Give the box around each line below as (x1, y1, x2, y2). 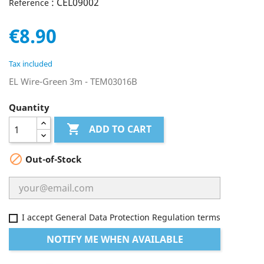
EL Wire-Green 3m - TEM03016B (9, 75, 137, 87)
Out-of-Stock (23, 153, 81, 166)
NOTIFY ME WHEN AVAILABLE (46, 233, 183, 246)
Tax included (9, 58, 52, 69)
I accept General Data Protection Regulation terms (22, 212, 220, 223)
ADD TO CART (89, 123, 152, 136)
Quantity (9, 101, 49, 113)
